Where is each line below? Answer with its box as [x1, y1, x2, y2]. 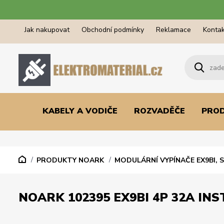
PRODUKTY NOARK [36, 155, 104, 165]
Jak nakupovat [24, 25, 69, 34]
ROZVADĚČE [133, 105, 185, 116]
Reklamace [156, 25, 191, 34]
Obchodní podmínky [81, 25, 144, 34]
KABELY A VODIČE [42, 105, 117, 116]
